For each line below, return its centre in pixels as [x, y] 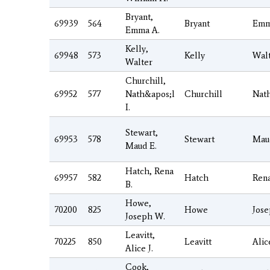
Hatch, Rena [149, 171]
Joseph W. [145, 216]
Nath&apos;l [150, 94]
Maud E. [141, 146]
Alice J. [139, 248]
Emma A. [143, 30]
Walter [139, 62]
